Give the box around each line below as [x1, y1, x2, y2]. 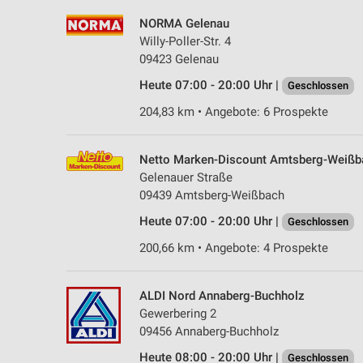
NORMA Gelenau [139, 15, 229, 31]
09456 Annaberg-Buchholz [139, 323, 279, 339]
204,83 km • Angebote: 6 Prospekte [139, 104, 328, 119]
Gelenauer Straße [139, 169, 233, 185]
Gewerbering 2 [139, 305, 216, 321]
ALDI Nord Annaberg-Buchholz [139, 288, 305, 303]
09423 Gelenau [139, 51, 219, 66]
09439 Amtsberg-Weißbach [139, 187, 284, 203]
